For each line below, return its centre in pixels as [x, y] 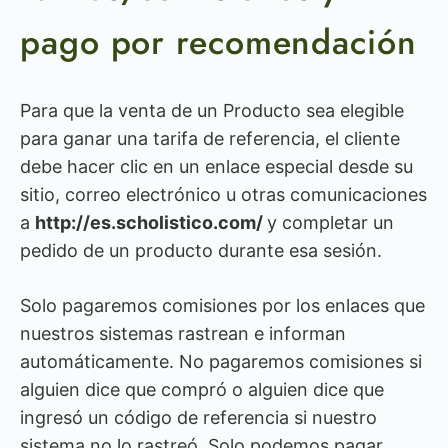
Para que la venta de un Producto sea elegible [212, 110]
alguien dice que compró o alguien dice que [202, 389]
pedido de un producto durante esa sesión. [201, 250]
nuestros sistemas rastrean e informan [183, 333]
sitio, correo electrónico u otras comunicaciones [223, 194]
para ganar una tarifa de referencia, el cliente [210, 138]
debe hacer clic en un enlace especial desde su [216, 166]
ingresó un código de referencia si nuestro [198, 417]
